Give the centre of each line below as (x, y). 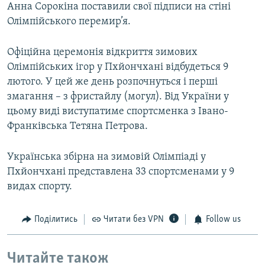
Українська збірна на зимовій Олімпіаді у (106, 157)
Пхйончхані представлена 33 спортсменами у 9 (121, 172)
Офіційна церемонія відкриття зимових (102, 53)
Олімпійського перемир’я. (69, 22)
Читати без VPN (134, 220)
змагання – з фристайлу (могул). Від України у (118, 97)
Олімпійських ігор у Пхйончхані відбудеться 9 (118, 67)
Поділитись (56, 220)
